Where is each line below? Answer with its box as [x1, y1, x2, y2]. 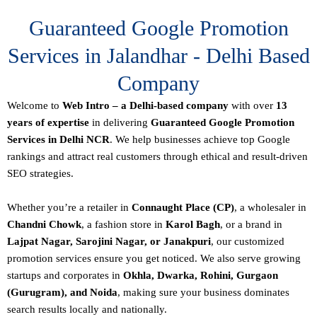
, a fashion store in [81, 218, 166, 230]
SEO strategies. [7, 167, 74, 179]
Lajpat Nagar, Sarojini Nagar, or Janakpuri [7, 235, 211, 247]
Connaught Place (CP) [132, 201, 234, 213]
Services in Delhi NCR [7, 133, 110, 145]
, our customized [211, 235, 284, 247]
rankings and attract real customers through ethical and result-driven [7, 150, 308, 162]
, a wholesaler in [234, 201, 306, 213]
